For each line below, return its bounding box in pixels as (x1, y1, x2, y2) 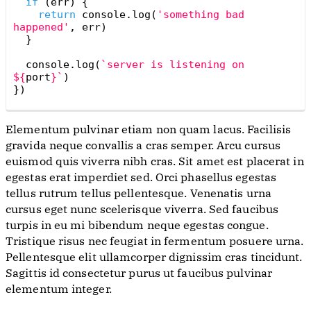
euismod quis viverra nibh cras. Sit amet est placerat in (6, 157, 304, 168)
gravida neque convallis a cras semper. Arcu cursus (6, 141, 281, 152)
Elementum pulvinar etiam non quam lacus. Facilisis (6, 125, 292, 136)
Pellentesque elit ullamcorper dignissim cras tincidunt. (6, 253, 303, 264)
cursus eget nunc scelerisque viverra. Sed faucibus (6, 205, 279, 216)
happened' (13, 21, 69, 33)
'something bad (157, 8, 244, 21)
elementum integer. (6, 285, 112, 296)
